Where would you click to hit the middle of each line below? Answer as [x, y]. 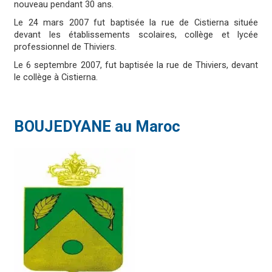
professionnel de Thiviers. [65, 47]
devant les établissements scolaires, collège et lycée [136, 35]
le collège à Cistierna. [56, 78]
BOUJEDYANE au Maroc [97, 127]
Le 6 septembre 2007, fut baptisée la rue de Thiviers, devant [136, 66]
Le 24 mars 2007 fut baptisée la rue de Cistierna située [136, 23]
